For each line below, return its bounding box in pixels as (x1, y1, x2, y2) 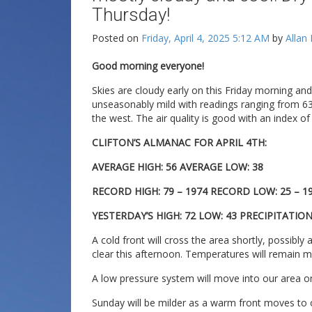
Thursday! (92, 4, 170, 25)
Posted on (92, 31, 141, 45)
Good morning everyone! (92, 59, 204, 72)
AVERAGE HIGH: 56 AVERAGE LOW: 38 (92, 160, 263, 173)
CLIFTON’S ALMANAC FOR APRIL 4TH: (92, 136, 267, 149)
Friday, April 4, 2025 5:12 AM (141, 31, 270, 45)
